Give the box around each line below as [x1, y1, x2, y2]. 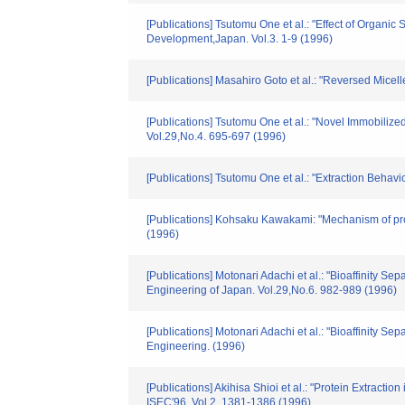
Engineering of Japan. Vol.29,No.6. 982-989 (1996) [146, 284, 397, 297]
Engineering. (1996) [146, 340, 245, 353]
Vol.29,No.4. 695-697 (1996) [146, 130, 286, 143]
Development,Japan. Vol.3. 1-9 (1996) [146, 33, 333, 45]
